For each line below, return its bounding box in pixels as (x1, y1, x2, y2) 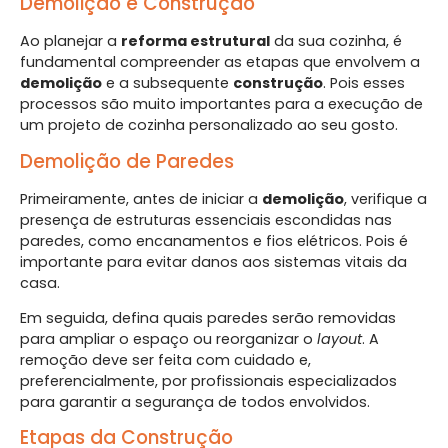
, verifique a (344, 188, 427, 209)
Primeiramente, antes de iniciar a (20, 188, 262, 209)
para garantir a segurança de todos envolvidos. (20, 392, 370, 413)
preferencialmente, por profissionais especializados (20, 371, 397, 392)
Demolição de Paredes (20, 147, 234, 175)
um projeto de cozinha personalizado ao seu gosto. (20, 115, 398, 136)
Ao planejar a (20, 31, 121, 52)
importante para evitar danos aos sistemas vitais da (20, 251, 407, 272)
